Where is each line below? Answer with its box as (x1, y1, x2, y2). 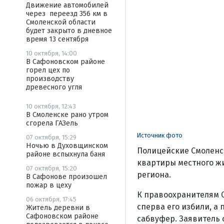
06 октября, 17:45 (26, 195, 76, 203)
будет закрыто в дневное (26, 26, 112, 35)
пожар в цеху (26, 181, 71, 189)
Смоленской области (26, 18, 95, 26)
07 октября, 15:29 (26, 133, 76, 141)
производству (26, 74, 74, 83)
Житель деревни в (26, 203, 90, 212)
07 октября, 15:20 (26, 164, 77, 172)
